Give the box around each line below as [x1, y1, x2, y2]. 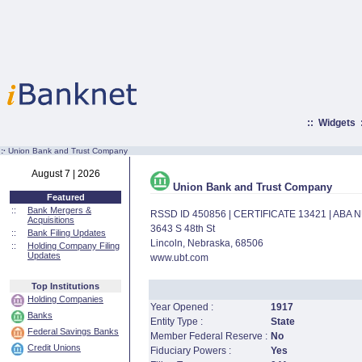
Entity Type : [149, 316, 203, 327]
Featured [46, 192, 85, 202]
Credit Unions [27, 343, 81, 352]
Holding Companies [27, 294, 103, 304]
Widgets [318, 117, 356, 128]
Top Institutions [32, 281, 99, 291]
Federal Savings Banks [27, 326, 119, 336]
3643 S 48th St [149, 223, 215, 234]
